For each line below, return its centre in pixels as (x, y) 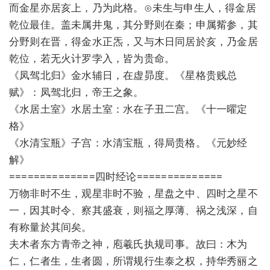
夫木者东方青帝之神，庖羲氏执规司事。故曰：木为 (128, 243)
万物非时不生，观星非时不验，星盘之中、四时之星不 (133, 193)
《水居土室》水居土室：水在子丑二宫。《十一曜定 (128, 108)
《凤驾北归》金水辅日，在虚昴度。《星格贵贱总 (123, 75)
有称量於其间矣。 (51, 227)
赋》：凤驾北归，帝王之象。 (77, 92)
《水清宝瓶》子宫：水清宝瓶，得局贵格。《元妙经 (128, 142)
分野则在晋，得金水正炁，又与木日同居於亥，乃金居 (133, 41)
